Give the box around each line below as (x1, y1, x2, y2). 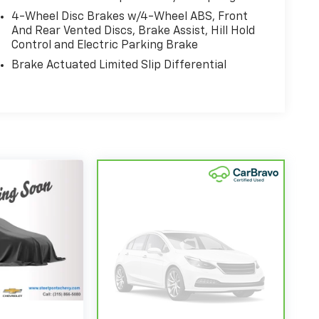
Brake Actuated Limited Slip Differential (11, 60, 226, 72)
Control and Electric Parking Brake (11, 40, 198, 52)
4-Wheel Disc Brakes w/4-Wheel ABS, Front (11, 11, 248, 23)
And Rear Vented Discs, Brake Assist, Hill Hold (11, 26, 255, 38)
